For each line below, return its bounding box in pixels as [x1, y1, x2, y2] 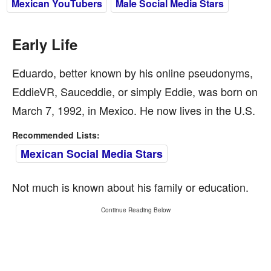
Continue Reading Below [100, 206, 171, 214]
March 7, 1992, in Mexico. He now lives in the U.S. [12, 102, 255, 118]
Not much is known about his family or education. [12, 179, 249, 195]
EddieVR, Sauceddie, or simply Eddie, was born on [12, 83, 258, 99]
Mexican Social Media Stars [21, 146, 163, 162]
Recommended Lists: [12, 129, 100, 141]
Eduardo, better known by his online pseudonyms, [12, 65, 253, 80]
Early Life [12, 34, 77, 54]
